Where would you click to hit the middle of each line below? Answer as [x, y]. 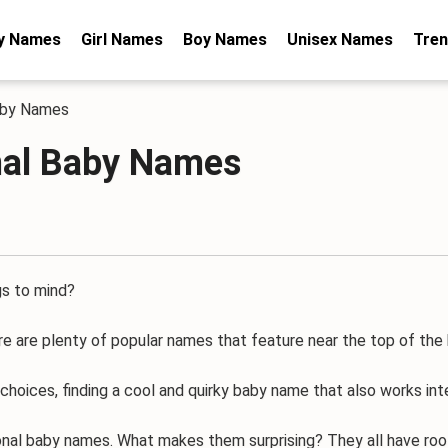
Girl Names [122, 39]
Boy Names [225, 39]
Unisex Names [340, 39]
